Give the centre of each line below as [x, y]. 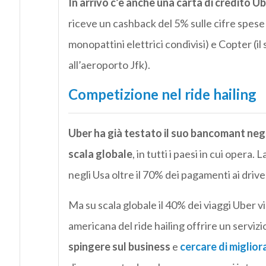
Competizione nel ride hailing [162, 94]
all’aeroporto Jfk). [109, 65]
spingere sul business [120, 247]
